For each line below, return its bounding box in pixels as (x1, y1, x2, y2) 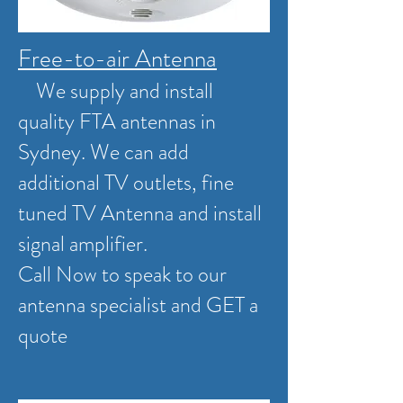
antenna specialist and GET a (18, 290, 258, 320)
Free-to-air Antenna (18, 41, 217, 76)
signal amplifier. (18, 228, 152, 259)
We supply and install (18, 76, 213, 106)
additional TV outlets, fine (18, 167, 234, 198)
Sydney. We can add (18, 137, 189, 167)
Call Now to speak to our (18, 259, 227, 290)
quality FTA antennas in (18, 106, 216, 137)
